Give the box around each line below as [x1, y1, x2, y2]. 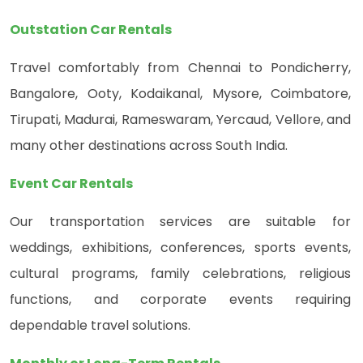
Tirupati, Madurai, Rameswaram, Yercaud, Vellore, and [10, 110, 351, 130]
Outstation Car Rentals [10, 20, 172, 40]
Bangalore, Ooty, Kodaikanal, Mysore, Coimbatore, [10, 84, 351, 104]
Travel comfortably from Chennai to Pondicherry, [10, 58, 351, 78]
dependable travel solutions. [10, 316, 190, 335]
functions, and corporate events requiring [10, 290, 351, 310]
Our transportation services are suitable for [10, 212, 351, 232]
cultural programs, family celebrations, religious [10, 264, 351, 284]
